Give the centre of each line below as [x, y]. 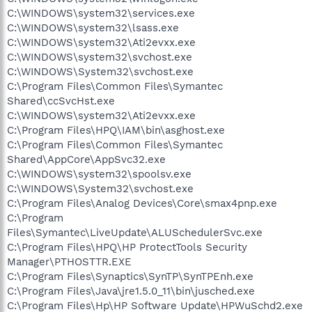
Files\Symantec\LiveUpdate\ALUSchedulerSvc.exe [135, 233]
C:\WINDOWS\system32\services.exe [101, 13]
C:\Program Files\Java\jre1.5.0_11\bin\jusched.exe [131, 291]
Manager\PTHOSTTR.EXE [69, 262]
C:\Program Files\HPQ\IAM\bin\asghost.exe [116, 130]
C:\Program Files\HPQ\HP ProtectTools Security [127, 247]
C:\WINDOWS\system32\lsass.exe [93, 28]
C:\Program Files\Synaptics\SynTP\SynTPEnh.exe [130, 276]
